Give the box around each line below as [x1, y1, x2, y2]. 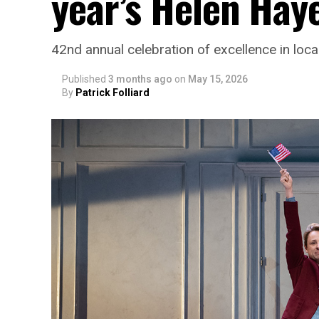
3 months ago [108, 73, 172, 85]
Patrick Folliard [75, 87, 150, 98]
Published [62, 73, 106, 85]
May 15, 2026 [188, 73, 248, 85]
